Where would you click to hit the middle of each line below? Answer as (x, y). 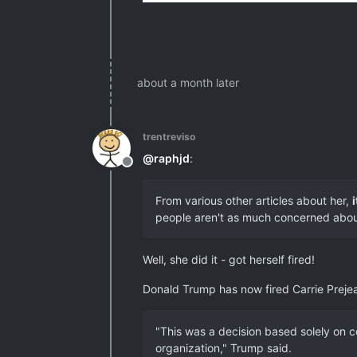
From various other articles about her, (254, 200)
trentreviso (169, 136)
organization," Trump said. (224, 347)
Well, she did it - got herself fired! (229, 259)
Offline (146, 169)
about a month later (188, 82)
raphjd (172, 158)
